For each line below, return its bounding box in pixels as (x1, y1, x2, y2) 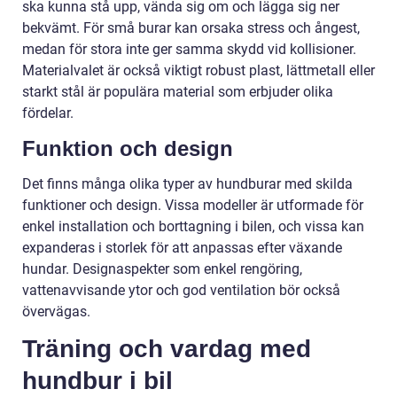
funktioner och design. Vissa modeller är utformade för (22, 197, 363, 214)
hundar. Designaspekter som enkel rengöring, (22, 261, 302, 278)
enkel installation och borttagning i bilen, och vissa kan (22, 218, 364, 236)
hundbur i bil (22, 367, 173, 395)
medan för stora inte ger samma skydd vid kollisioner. (22, 41, 356, 58)
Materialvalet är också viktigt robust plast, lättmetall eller (22, 62, 375, 80)
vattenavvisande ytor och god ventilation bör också (22, 282, 340, 300)
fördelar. (22, 105, 74, 122)
